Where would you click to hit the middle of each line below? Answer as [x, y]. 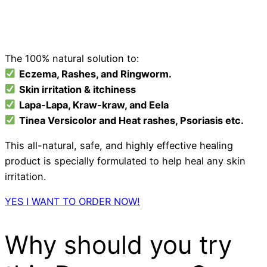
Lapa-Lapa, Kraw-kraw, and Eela [94, 105]
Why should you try [118, 245]
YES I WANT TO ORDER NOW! [72, 202]
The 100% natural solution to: [72, 58]
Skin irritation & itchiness [77, 89]
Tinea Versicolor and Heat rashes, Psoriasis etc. [131, 120]
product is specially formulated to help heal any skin [125, 161]
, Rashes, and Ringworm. [114, 74]
